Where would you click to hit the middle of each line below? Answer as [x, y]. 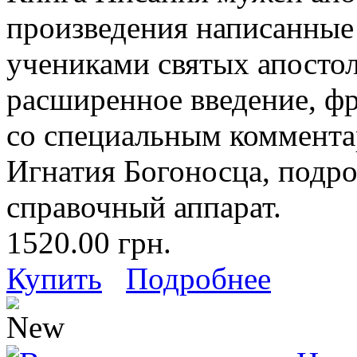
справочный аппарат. [144, 206]
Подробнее [198, 278]
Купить [54, 278]
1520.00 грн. [89, 242]
